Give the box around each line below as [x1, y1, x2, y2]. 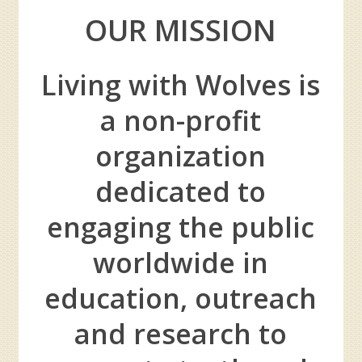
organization [95, 137, 267, 175]
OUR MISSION [85, 11, 277, 51]
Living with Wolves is [41, 66, 321, 104]
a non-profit [100, 102, 262, 140]
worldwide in [93, 244, 269, 282]
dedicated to [95, 173, 267, 211]
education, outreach [44, 280, 318, 318]
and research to [74, 315, 288, 353]
